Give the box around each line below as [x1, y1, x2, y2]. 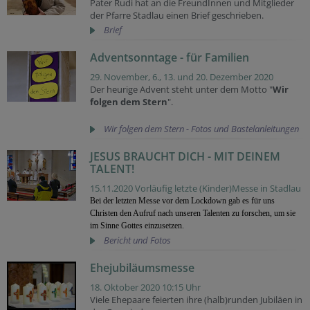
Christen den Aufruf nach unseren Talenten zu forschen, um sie [90, 208, 295, 218]
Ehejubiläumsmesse [90, 260, 194, 275]
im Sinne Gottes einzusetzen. [90, 221, 184, 230]
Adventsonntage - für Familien [90, 50, 249, 65]
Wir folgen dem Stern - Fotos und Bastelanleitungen [104, 122, 299, 135]
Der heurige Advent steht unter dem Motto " [90, 83, 273, 95]
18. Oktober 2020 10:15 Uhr [90, 281, 201, 293]
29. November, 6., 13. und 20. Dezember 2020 [90, 71, 273, 83]
